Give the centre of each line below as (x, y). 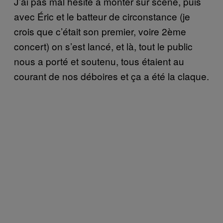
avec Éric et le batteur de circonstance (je (102, 16)
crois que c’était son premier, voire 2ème (100, 31)
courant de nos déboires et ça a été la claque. (111, 76)
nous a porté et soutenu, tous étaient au (99, 61)
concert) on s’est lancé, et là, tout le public (103, 46)
